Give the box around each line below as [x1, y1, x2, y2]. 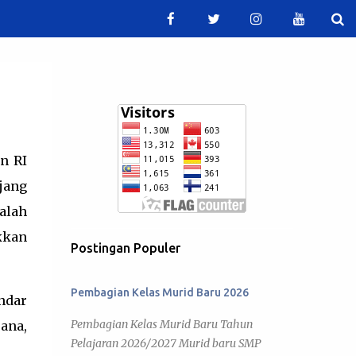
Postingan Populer [70, 241, 180, 255]
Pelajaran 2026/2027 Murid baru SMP [70, 336, 261, 350]
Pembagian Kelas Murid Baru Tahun [70, 317, 253, 331]
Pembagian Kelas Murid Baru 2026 [70, 286, 249, 299]
